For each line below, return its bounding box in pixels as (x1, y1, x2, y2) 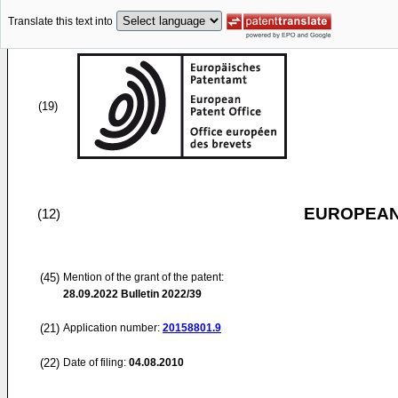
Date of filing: (63, 356, 126, 369)
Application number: (63, 322, 163, 334)
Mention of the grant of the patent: (63, 271, 224, 283)
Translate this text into (8, 15, 113, 28)
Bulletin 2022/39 (118, 288, 202, 300)
